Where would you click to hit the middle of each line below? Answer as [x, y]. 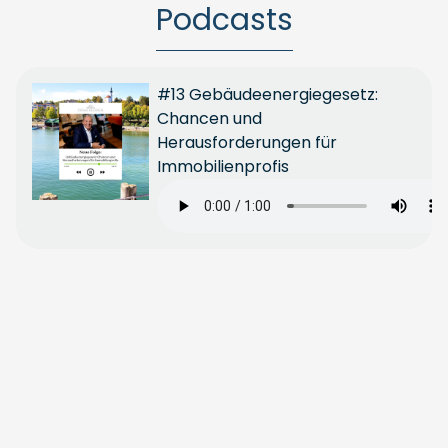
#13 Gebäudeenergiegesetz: [268, 94]
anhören [59, 395]
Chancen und [210, 118]
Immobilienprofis [223, 166]
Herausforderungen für [247, 142]
